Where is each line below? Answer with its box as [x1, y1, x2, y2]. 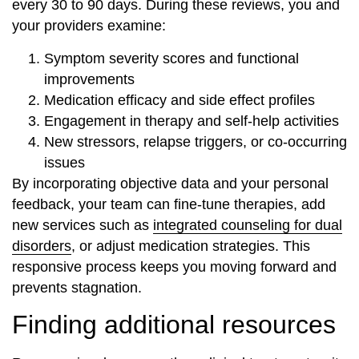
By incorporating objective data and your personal [12, 175, 329, 192]
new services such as [12, 216, 153, 233]
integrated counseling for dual [153, 216, 342, 233]
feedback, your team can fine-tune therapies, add [12, 196, 325, 212]
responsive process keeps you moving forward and [12, 258, 337, 275]
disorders [12, 237, 71, 254]
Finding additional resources [12, 310, 336, 340]
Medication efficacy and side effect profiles [44, 91, 315, 108]
